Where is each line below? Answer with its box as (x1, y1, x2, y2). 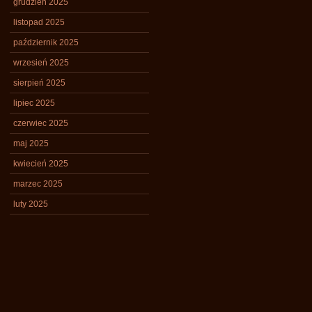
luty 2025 (13, 199, 48, 209)
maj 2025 (13, 139, 49, 148)
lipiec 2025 (13, 98, 55, 108)
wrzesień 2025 (13, 58, 69, 68)
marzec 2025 (13, 179, 63, 189)
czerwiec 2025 (13, 118, 68, 128)
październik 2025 (13, 38, 79, 47)
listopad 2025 (13, 17, 65, 27)
